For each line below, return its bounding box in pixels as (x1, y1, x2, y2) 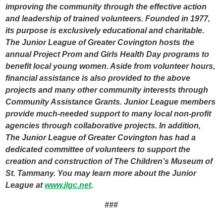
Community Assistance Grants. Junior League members (5, 98, 216, 107)
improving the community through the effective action (5, 2, 207, 11)
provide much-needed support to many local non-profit (5, 110, 212, 118)
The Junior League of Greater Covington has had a (5, 133, 196, 142)
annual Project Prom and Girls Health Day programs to (5, 50, 210, 59)
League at (5, 181, 45, 190)
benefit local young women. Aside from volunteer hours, (5, 62, 216, 71)
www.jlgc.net (45, 181, 92, 190)
